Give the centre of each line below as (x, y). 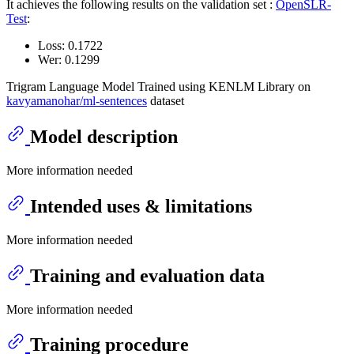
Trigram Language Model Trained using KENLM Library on (158, 87)
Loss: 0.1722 (70, 46)
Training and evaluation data (147, 275)
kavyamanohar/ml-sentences (77, 101)
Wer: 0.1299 (69, 60)
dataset (166, 101)
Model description (104, 136)
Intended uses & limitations (141, 206)
